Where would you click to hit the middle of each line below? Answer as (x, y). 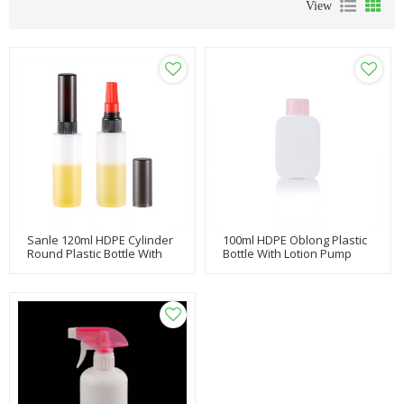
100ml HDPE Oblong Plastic (295, 240)
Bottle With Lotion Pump (287, 253)
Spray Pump (60, 267)
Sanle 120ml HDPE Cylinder (100, 240)
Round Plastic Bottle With (95, 253)
